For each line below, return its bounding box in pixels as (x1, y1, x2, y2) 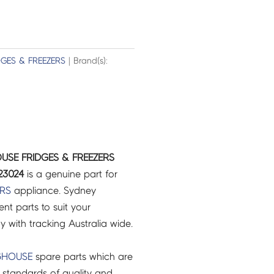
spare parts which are (32, 251, 133, 262)
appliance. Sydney (10, 185, 96, 196)
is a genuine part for (23, 168, 117, 179)
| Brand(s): (65, 56, 108, 66)
